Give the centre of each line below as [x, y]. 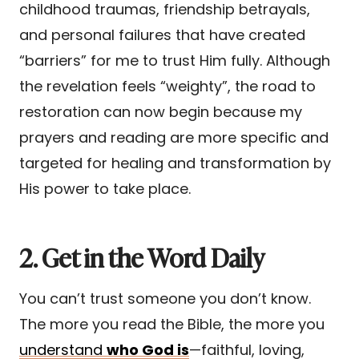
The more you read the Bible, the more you [172, 325]
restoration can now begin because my [161, 112]
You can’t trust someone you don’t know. [165, 299]
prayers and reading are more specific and [174, 138]
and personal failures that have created [162, 35]
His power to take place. [105, 189]
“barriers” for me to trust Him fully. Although [175, 61]
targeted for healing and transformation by [175, 163]
